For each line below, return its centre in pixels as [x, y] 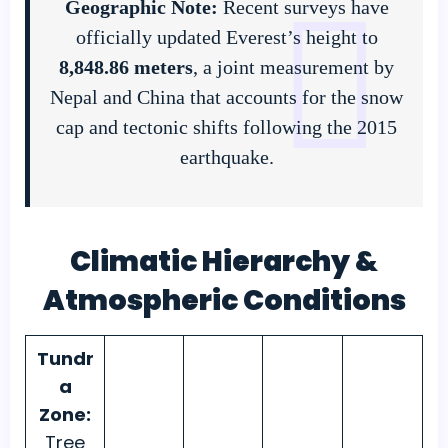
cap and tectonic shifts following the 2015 [226, 127]
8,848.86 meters [126, 67]
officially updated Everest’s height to [226, 37]
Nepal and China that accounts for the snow [226, 97]
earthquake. [226, 157]
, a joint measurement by [293, 67]
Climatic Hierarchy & [224, 262]
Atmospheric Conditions [224, 301]
